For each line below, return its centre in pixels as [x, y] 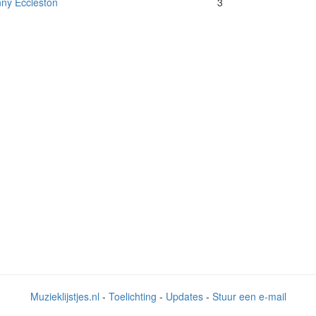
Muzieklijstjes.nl [65, 297]
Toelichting [132, 297]
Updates [184, 297]
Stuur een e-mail [249, 297]
